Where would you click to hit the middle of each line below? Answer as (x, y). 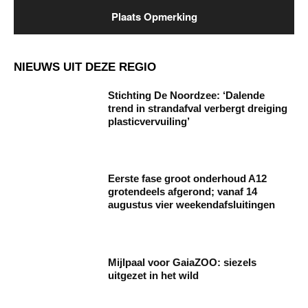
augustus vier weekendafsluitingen (192, 205)
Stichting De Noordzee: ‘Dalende (187, 95)
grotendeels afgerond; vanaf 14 (183, 192)
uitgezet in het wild (154, 276)
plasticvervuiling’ (149, 121)
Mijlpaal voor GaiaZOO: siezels (183, 263)
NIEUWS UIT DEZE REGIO (85, 67)
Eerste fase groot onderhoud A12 (188, 179)
